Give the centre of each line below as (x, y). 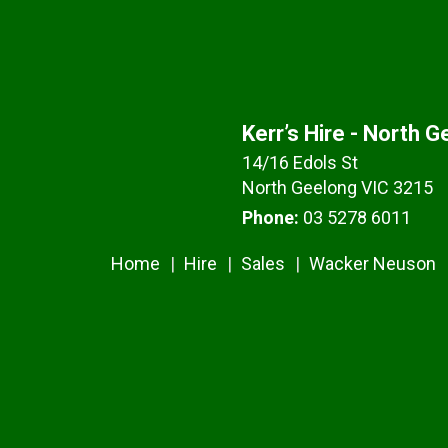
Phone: (270, 217)
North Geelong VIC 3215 (337, 187)
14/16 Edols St (299, 162)
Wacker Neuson (373, 263)
